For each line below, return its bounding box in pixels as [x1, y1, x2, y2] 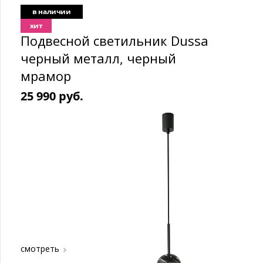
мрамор [21, 67, 71, 85]
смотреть [21, 243, 59, 254]
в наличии [32, 6, 71, 16]
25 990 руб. [21, 88, 83, 104]
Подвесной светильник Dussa [21, 32, 208, 49]
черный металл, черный [21, 49, 176, 67]
